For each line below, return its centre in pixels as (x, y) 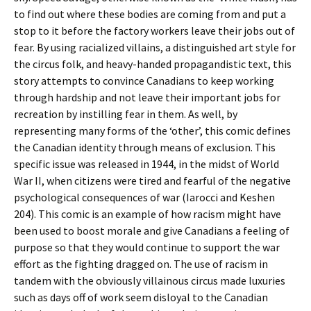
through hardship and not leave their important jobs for (147, 97)
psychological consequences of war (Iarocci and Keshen (144, 197)
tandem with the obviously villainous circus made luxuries (150, 280)
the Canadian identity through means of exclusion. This (145, 147)
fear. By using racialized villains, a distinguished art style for (155, 47)
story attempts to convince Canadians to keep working (144, 81)
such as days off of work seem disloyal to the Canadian (141, 297)
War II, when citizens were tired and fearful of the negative (152, 180)
